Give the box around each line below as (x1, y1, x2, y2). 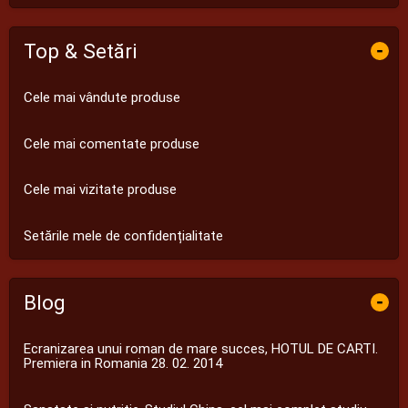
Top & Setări (24, 39, 138, 63)
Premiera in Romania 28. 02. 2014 (24, 355, 222, 372)
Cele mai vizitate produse (24, 181, 177, 199)
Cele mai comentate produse (24, 135, 199, 152)
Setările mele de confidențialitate (24, 227, 223, 244)
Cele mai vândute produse (24, 89, 180, 107)
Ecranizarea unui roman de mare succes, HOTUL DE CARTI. (24, 341, 378, 358)
